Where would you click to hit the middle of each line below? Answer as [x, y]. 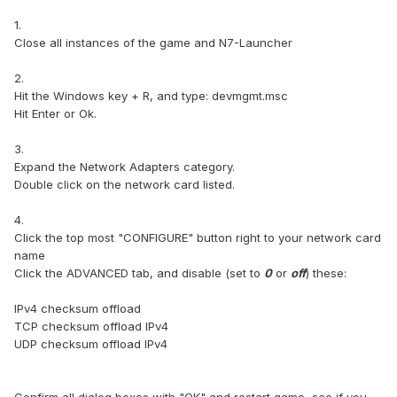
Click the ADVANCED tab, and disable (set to [139, 273]
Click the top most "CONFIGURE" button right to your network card [198, 238]
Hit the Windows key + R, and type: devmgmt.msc [151, 96]
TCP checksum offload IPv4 [91, 327]
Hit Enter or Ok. [55, 114]
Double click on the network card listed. [125, 185]
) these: [326, 273]
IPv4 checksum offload [78, 309]
